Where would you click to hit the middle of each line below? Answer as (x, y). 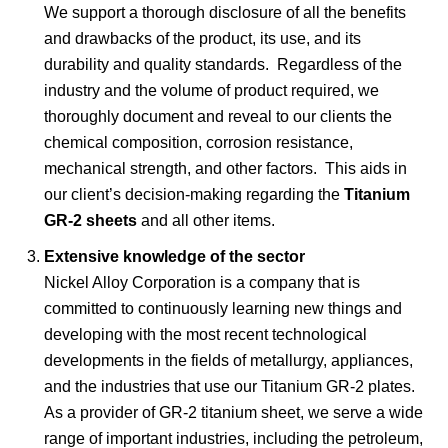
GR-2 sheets (90, 221)
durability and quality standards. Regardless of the (223, 65)
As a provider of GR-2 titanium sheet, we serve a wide (233, 413)
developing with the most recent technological (205, 335)
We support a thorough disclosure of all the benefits (225, 13)
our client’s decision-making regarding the (194, 195)
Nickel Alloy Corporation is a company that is (202, 283)
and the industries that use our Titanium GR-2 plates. (231, 387)
